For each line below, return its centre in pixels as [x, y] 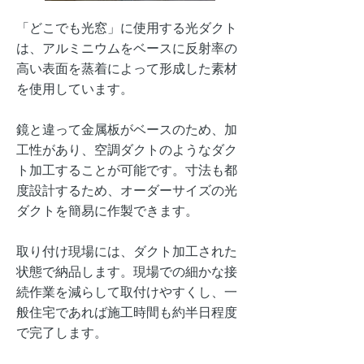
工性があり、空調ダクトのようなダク [127, 150]
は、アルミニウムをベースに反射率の [127, 48]
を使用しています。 [75, 89]
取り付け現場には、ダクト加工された [127, 251]
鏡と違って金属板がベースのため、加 [127, 130]
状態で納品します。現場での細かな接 [127, 272]
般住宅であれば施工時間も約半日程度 [127, 312]
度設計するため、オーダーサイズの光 [127, 191]
